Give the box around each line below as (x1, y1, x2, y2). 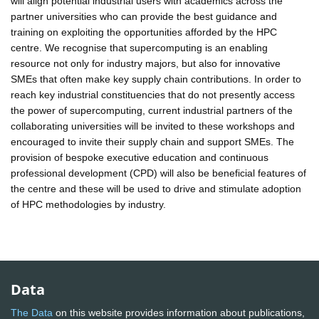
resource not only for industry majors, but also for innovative (11, 57, 281, 69)
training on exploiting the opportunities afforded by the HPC (11, 26, 277, 38)
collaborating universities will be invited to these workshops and (11, 120, 295, 132)
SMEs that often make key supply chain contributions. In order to (11, 73, 301, 85)
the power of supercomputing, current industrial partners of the (11, 104, 293, 116)
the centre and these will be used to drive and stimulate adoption (11, 182, 301, 194)
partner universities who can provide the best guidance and (11, 10, 277, 22)
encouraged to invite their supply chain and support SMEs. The (11, 135, 294, 147)
